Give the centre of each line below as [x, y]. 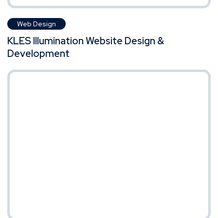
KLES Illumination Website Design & [86, 41]
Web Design [36, 24]
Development [38, 53]
